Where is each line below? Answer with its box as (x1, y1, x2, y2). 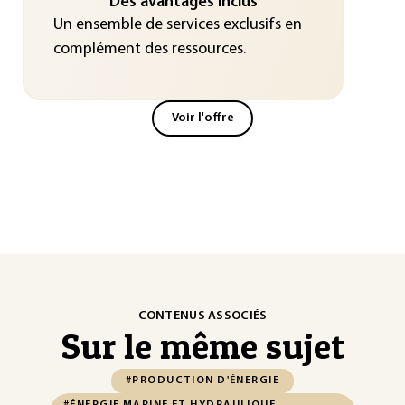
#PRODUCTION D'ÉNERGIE (125, 375, 280, 386)
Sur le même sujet (61, 324, 344, 368)
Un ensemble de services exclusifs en (52, 15, 302, 33)
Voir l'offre (171, 111, 234, 125)
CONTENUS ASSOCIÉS (137, 309, 268, 323)
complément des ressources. (52, 40, 246, 58)
